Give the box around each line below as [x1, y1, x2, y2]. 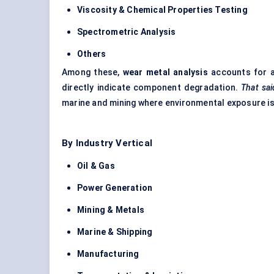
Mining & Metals [77, 205, 144, 215]
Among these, [62, 67, 123, 78]
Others [77, 49, 106, 59]
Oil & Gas [77, 161, 115, 171]
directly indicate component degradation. [62, 83, 242, 93]
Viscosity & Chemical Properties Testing [77, 5, 248, 15]
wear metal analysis [122, 67, 208, 78]
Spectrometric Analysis [77, 27, 176, 37]
